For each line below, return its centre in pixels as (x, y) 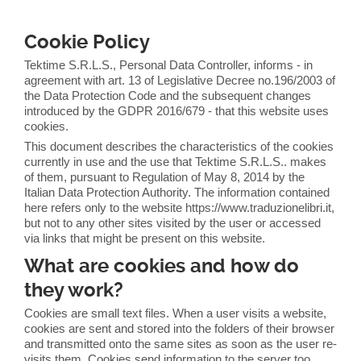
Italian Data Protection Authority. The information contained (177, 192)
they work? (74, 290)
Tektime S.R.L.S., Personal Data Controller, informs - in (168, 65)
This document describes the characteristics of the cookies (179, 146)
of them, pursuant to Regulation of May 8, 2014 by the (164, 177)
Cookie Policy (87, 42)
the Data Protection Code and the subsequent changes (168, 95)
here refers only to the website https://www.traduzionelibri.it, (179, 207)
